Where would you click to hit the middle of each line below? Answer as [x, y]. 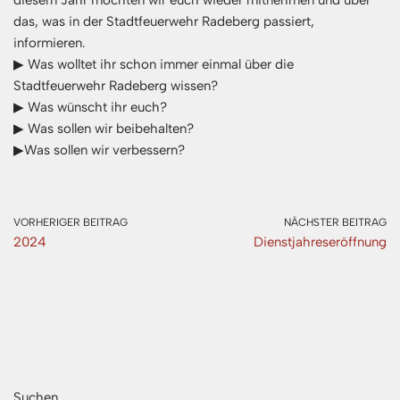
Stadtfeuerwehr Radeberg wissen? [116, 86]
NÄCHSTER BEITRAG [335, 223]
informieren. [50, 43]
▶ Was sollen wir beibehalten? [104, 129]
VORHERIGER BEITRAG [71, 223]
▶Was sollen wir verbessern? [99, 150]
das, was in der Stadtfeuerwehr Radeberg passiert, [164, 22]
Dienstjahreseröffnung [320, 242]
